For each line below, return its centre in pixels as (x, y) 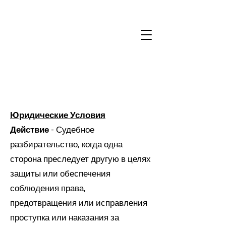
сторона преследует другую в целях (80, 159)
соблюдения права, (48, 189)
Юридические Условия (58, 116)
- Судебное (72, 130)
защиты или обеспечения (60, 174)
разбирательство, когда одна (66, 145)
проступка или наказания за (65, 218)
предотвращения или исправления (79, 203)
